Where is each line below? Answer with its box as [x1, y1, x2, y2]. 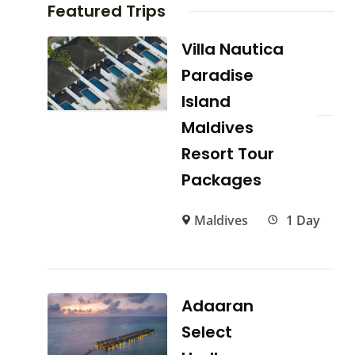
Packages [181, 169, 262, 192]
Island [181, 90, 231, 113]
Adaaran [181, 295, 254, 318]
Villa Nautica [181, 38, 284, 61]
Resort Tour [181, 143, 275, 166]
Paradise [181, 64, 254, 87]
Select [181, 321, 233, 344]
